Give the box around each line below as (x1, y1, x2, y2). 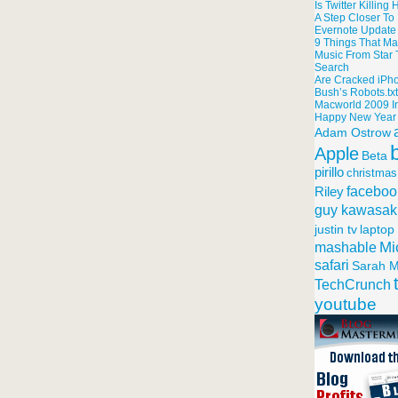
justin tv (314, 222, 357, 236)
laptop (360, 222, 394, 236)
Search (314, 61, 349, 74)
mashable (314, 240, 377, 255)
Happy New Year (314, 111, 396, 123)
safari (314, 257, 349, 273)
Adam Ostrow (314, 125, 391, 139)
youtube (314, 294, 377, 314)
